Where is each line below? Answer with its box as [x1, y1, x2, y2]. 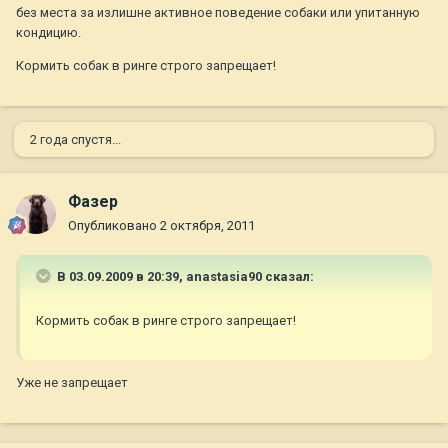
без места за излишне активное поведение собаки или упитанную [16, 5, 420, 21]
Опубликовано [68, 218, 160, 234]
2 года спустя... [30, 132, 121, 148]
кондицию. [16, 25, 81, 41]
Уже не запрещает [16, 375, 128, 391]
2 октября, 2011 [160, 218, 255, 234]
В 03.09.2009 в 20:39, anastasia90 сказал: [54, 269, 314, 285]
